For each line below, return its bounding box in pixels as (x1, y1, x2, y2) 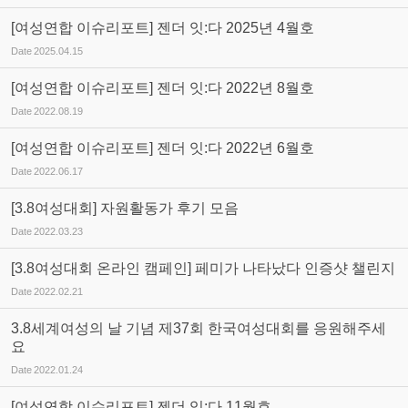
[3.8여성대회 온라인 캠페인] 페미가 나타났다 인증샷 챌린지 (11, 260, 395, 276)
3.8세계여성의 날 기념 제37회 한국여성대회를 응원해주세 (11, 321, 386, 336)
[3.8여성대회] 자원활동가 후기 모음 (11, 200, 239, 216)
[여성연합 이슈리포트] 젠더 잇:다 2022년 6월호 (11, 140, 314, 156)
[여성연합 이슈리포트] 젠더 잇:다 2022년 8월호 (11, 80, 314, 96)
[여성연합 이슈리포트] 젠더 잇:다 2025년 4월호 (11, 20, 314, 36)
